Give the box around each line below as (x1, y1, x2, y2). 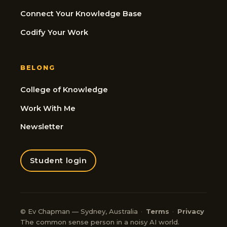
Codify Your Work (20, 27, 88, 37)
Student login (29, 156, 87, 165)
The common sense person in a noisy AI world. (20, 217, 179, 226)
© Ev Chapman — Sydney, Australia (20, 207, 140, 215)
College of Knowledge (20, 85, 108, 94)
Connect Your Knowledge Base (20, 9, 142, 19)
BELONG (20, 64, 55, 72)
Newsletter (20, 122, 63, 132)
